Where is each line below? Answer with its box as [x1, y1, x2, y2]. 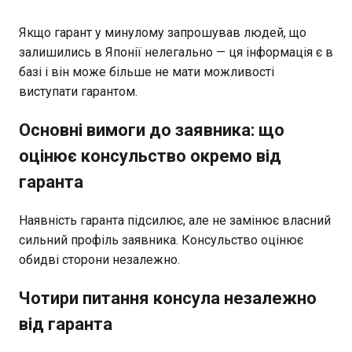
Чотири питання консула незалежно [19, 288, 317, 308]
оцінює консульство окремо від [19, 145, 281, 166]
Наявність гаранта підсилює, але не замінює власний [19, 212, 331, 228]
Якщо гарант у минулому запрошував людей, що [19, 24, 306, 40]
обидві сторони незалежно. [19, 251, 180, 267]
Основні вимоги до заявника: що [19, 119, 284, 140]
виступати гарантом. [19, 83, 137, 99]
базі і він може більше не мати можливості [19, 64, 274, 79]
